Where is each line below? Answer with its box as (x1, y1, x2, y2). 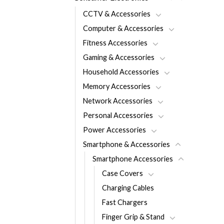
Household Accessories (83, 67, 159, 76)
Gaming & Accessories (83, 52, 154, 61)
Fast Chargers (102, 197, 147, 206)
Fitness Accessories (83, 38, 147, 47)
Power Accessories (83, 125, 146, 134)
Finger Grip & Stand (102, 212, 164, 221)
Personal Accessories (83, 110, 153, 119)
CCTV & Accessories (83, 9, 150, 18)
